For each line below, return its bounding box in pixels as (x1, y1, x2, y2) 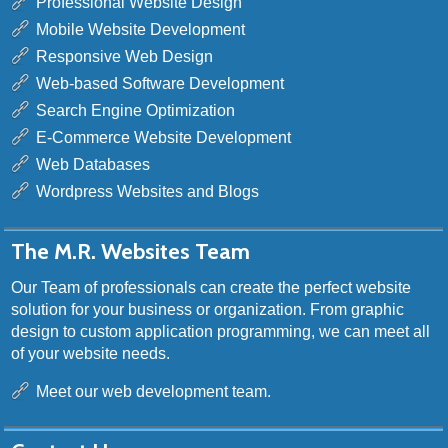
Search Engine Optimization (36, 101, 236, 119)
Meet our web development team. (36, 383, 272, 401)
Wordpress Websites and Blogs (36, 182, 260, 200)
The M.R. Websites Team (11, 238, 251, 266)
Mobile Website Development (36, 20, 246, 38)
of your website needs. (11, 345, 171, 363)
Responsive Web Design (36, 47, 214, 65)
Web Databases (36, 155, 151, 173)
